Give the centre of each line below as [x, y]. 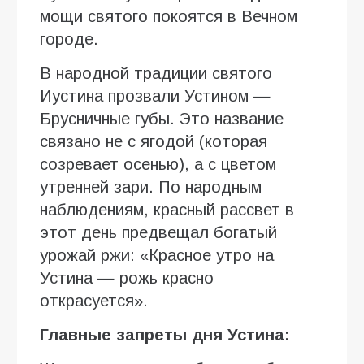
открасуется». [94, 300]
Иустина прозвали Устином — [155, 95]
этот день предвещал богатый [158, 232]
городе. [69, 39]
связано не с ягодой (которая [154, 141]
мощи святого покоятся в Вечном [169, 16]
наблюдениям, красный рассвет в [167, 209]
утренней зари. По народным [151, 186]
